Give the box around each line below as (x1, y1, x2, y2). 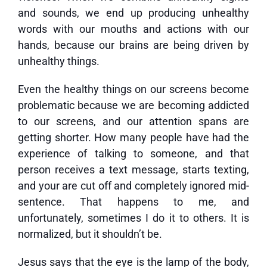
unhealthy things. (18, 55, 100, 67)
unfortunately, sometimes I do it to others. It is (18, 212, 249, 224)
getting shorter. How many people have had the (18, 131, 249, 144)
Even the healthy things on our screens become (18, 83, 249, 95)
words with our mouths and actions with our (18, 23, 249, 35)
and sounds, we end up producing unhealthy (18, 7, 249, 19)
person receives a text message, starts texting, (18, 163, 249, 176)
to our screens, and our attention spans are (18, 115, 249, 128)
